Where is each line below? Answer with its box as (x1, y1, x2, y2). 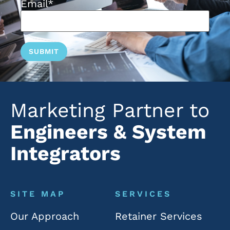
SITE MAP (10, 189, 65, 199)
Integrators (10, 142, 121, 165)
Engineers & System (10, 120, 206, 144)
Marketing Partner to (10, 99, 209, 122)
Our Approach (10, 210, 79, 223)
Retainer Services (115, 210, 202, 223)
